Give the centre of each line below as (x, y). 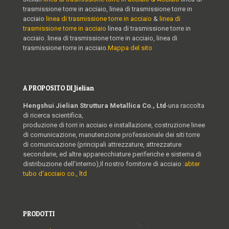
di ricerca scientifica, (53, 116)
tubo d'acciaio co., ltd (55, 174)
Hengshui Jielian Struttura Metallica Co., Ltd (95, 106)
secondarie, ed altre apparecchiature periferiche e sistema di (112, 154)
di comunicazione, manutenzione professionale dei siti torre (111, 135)
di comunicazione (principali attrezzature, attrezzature (102, 145)
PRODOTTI (39, 214)
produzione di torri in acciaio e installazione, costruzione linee (114, 125)
